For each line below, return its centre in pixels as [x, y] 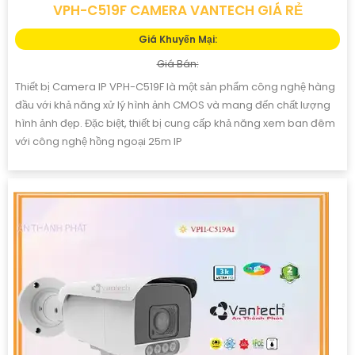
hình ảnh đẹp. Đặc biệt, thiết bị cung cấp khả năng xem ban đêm [175, 123]
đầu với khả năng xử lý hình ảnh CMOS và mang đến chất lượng [173, 105]
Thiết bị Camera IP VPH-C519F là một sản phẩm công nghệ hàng [175, 86]
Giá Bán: [177, 63]
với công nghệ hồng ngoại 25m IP [99, 141]
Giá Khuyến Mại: [177, 39]
